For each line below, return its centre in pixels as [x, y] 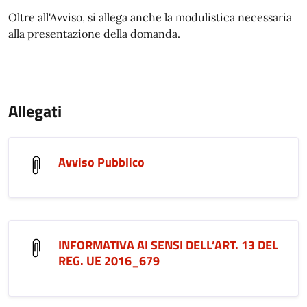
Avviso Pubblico [101, 162]
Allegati [35, 111]
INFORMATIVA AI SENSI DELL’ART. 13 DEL [168, 245]
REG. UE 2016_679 [109, 261]
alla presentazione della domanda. [94, 34]
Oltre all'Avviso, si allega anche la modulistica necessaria [150, 17]
